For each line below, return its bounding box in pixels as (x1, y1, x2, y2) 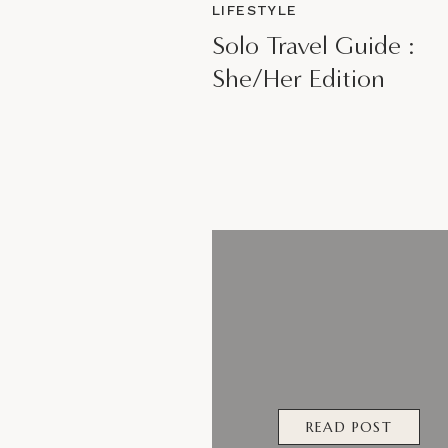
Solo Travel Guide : (212, 30, 414, 61)
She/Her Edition (212, 63, 385, 94)
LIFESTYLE (212, 2, 298, 18)
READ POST (305, 418, 393, 436)
